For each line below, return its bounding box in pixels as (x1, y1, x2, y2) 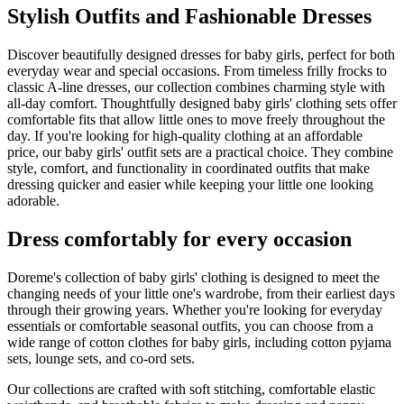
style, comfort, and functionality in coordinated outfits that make (7, 161, 370, 177)
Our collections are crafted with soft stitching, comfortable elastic (7, 381, 375, 398)
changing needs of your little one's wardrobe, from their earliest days (7, 286, 395, 302)
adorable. (7, 193, 60, 209)
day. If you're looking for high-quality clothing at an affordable (7, 128, 363, 144)
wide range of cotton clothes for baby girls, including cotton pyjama (7, 335, 391, 351)
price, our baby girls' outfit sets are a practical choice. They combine (7, 144, 393, 161)
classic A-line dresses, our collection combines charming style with (7, 79, 385, 96)
